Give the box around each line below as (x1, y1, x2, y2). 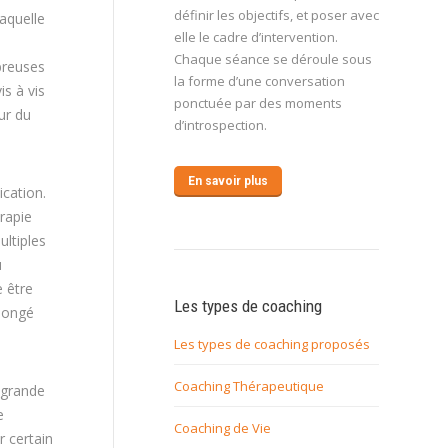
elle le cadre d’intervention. (174, 28, 338, 46)
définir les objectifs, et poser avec (174, 6, 379, 24)
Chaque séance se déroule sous (174, 50, 372, 68)
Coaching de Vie (174, 419, 271, 437)
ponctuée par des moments (174, 94, 342, 112)
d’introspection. (174, 116, 267, 134)
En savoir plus (188, 174, 268, 188)
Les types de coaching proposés (174, 335, 370, 353)
